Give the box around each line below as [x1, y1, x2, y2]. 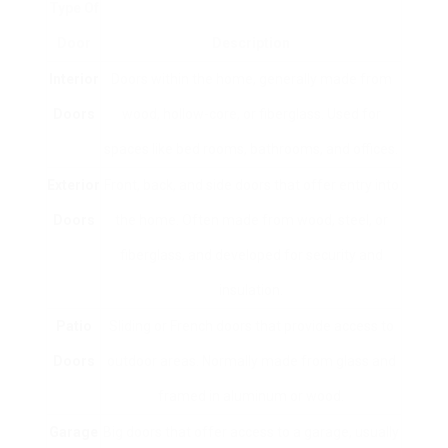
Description [212, 35, 290, 52]
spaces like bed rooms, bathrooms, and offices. [104, 141, 398, 158]
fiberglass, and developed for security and [119, 247, 383, 264]
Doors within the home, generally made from [110, 71, 392, 88]
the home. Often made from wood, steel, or [114, 212, 388, 229]
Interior [48, 71, 99, 88]
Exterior [47, 177, 100, 194]
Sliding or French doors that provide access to [108, 318, 394, 335]
